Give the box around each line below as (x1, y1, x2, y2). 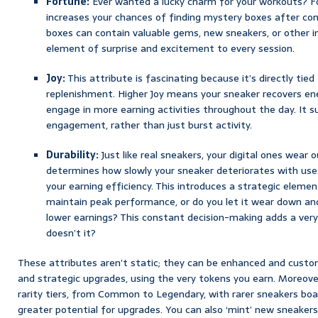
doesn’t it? (46, 224, 96, 241)
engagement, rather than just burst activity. (46, 116, 252, 133)
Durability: (46, 146, 99, 163)
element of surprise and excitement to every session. (46, 40, 295, 56)
